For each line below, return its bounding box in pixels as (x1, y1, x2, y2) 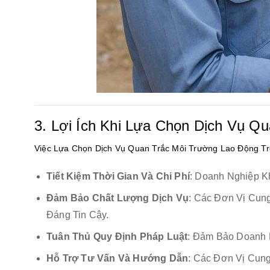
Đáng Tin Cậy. (46, 209, 109, 220)
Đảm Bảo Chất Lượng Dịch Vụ (46, 192, 189, 203)
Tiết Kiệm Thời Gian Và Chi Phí (46, 171, 190, 181)
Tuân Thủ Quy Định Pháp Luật (46, 231, 188, 242)
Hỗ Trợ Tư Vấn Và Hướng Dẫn (46, 253, 189, 263)
